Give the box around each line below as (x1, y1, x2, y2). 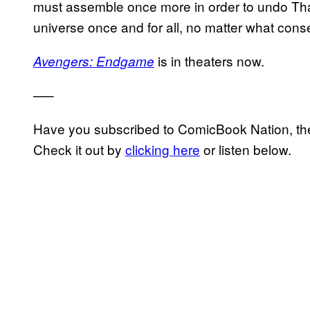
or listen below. (200, 139, 291, 158)
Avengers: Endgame (33, 51, 154, 70)
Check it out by (33, 139, 125, 158)
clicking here (125, 139, 200, 158)
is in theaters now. (154, 51, 264, 70)
